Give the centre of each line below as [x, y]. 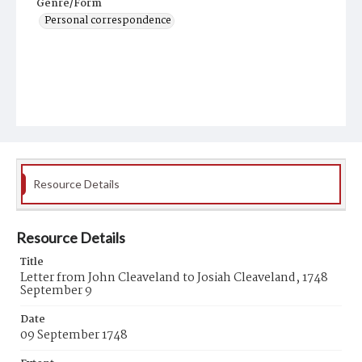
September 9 [56, 291]
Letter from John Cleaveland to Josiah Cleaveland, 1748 [174, 278]
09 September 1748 [74, 335]
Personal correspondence [108, 21]
